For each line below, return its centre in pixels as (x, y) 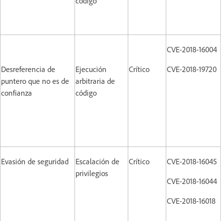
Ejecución (91, 69)
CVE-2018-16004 (192, 49)
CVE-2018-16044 (192, 181)
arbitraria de (95, 81)
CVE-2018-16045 (192, 161)
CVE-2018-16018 (191, 201)
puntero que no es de (35, 81)
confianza (17, 92)
